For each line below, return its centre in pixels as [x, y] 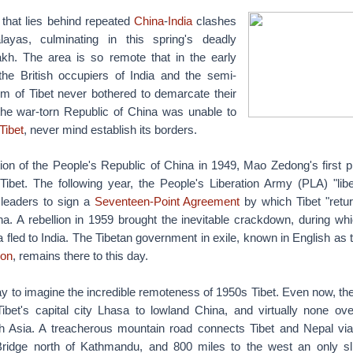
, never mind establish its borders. [110, 130]
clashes [214, 21]
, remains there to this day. [80, 256]
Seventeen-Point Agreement [167, 201]
